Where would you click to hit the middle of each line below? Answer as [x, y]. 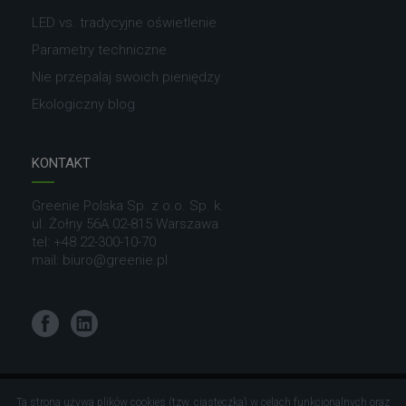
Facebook [63, 319]
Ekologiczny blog [83, 105]
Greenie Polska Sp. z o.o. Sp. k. [128, 206]
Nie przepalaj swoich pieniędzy [126, 77]
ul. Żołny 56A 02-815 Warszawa [125, 224]
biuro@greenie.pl [115, 261]
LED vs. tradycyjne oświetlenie [124, 23]
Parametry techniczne [99, 50]
